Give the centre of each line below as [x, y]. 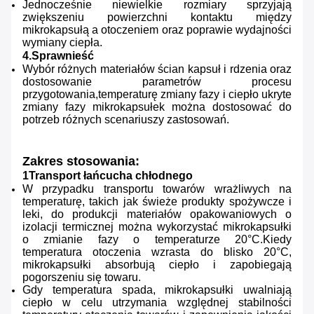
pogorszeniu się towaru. [82, 278]
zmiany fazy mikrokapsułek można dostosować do [157, 107]
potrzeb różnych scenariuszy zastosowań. [126, 120]
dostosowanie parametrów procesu [157, 82]
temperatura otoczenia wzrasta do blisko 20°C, [157, 252]
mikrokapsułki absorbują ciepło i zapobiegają [157, 265]
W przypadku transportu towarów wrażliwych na [157, 189]
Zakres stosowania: [81, 162]
